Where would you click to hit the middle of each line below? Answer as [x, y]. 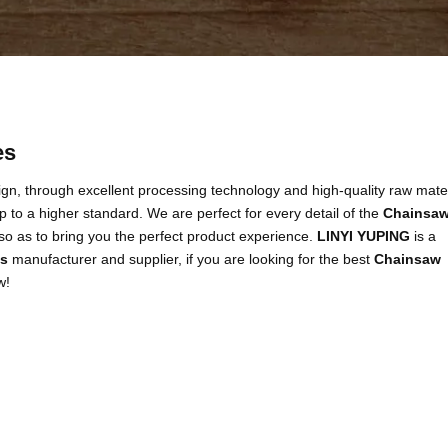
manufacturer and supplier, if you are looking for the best [191, 259]
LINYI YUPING [363, 236]
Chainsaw [407, 259]
